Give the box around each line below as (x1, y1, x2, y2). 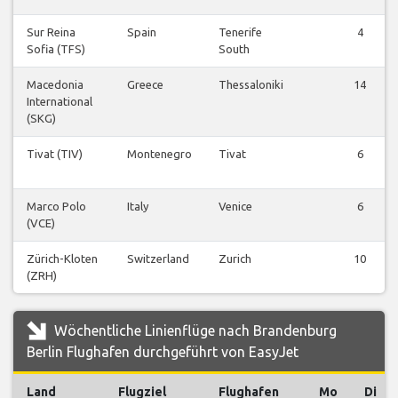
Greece (127, 78, 163, 92)
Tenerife (219, 26, 262, 39)
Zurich (219, 252, 251, 266)
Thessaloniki (219, 78, 283, 92)
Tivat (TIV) (27, 147, 83, 161)
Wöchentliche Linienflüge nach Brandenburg (51, 322, 337, 339)
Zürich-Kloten (27, 252, 98, 266)
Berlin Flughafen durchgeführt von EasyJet (27, 344, 298, 361)
